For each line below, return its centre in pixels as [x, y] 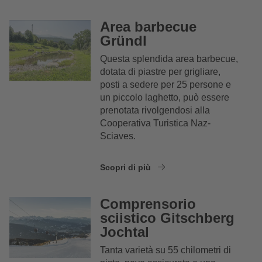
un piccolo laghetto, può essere [165, 97]
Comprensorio [148, 204]
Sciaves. [118, 136]
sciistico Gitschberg [168, 218]
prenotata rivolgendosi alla [155, 110]
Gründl [124, 40]
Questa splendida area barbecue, [169, 58]
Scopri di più [127, 167]
